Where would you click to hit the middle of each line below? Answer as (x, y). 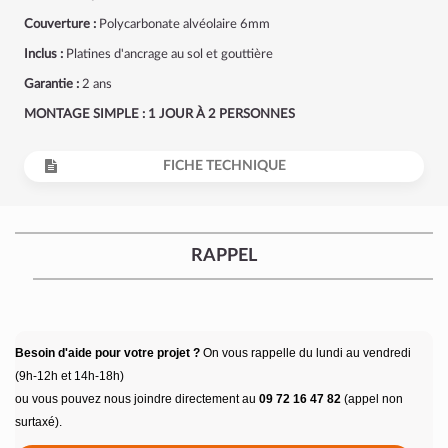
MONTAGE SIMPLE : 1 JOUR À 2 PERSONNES (159, 114)
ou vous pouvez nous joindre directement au (137, 399)
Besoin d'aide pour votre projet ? (107, 353)
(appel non (372, 399)
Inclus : (43, 54)
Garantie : (51, 84)
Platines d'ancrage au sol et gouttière (168, 54)
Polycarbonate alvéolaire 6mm (183, 24)
